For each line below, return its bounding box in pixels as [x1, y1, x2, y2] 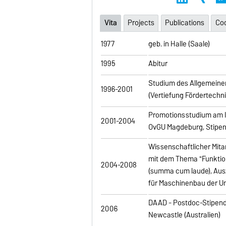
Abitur [148, 57, 168, 70]
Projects [127, 17, 154, 29]
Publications [165, 17, 205, 29]
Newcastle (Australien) [148, 208, 221, 221]
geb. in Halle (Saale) [148, 37, 210, 50]
